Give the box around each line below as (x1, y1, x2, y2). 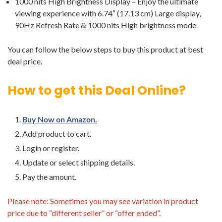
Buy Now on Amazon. (22, 114, 97, 124)
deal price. (7, 56, 42, 66)
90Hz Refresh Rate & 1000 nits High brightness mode (15, 20, 196, 30)
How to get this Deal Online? (7, 82, 186, 99)
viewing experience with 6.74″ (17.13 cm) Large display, (15, 8, 201, 18)
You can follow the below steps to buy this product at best (7, 45, 203, 54)
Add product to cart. (22, 129, 91, 138)
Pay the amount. (22, 172, 76, 181)
